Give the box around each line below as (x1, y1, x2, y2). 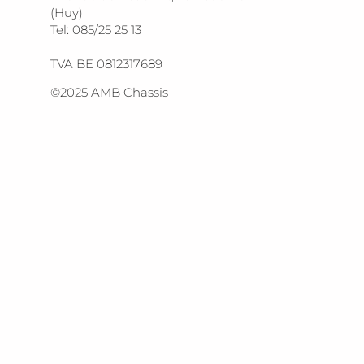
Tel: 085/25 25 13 (50, 21, 142, 37)
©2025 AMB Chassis (50, 84, 169, 101)
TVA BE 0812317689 (50, 55, 163, 71)
